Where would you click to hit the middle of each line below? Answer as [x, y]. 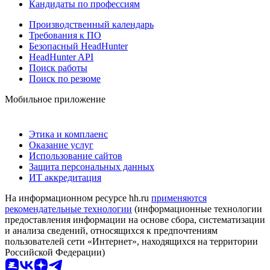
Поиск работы [58, 67]
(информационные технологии [197, 209]
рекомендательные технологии [68, 209]
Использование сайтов [76, 155]
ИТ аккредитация [65, 177]
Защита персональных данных [92, 166]
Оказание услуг [61, 145]
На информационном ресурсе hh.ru [78, 198]
